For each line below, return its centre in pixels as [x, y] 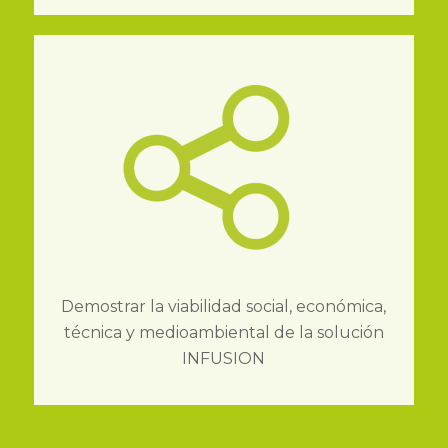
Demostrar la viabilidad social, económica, [224, 306]
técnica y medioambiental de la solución [223, 332]
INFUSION [224, 358]
